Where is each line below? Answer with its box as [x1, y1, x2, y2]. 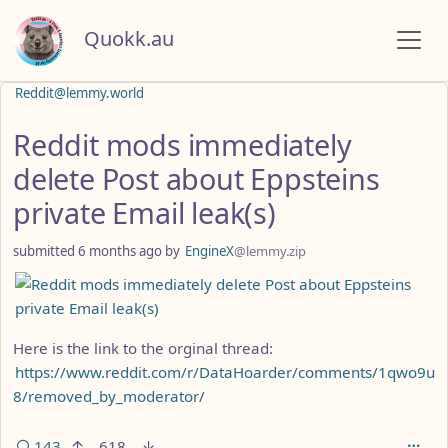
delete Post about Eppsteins [13, 158, 380, 198]
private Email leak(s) [13, 192, 276, 232]
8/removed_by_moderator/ [13, 385, 205, 406]
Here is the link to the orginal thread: [13, 337, 273, 358]
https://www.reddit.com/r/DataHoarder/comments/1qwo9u [15, 361, 435, 382]
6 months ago [78, 241, 162, 260]
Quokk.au [84, 25, 174, 52]
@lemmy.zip [234, 241, 306, 260]
